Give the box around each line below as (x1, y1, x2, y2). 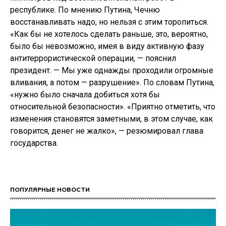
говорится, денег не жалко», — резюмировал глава (10, 126, 203, 136)
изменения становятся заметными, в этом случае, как (10, 114, 213, 124)
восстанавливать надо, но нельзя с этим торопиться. (10, 17, 208, 27)
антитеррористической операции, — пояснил (10, 53, 176, 63)
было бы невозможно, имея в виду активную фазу (10, 41, 204, 51)
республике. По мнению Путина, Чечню (10, 5, 160, 15)
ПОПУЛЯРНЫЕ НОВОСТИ (10, 187, 90, 193)
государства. (10, 138, 58, 148)
